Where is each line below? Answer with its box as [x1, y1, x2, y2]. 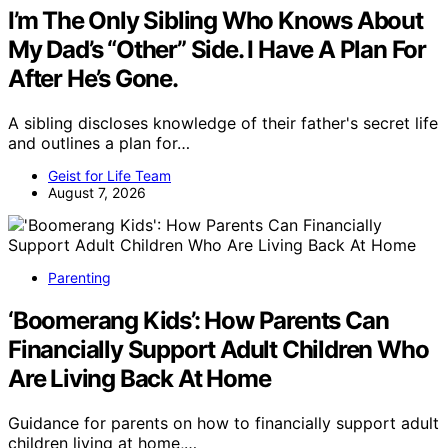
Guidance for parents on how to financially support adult [8, 412, 439, 433]
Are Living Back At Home [8, 363, 271, 393]
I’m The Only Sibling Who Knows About [8, 6, 423, 36]
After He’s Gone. [8, 64, 178, 94]
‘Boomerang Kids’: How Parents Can [8, 305, 389, 335]
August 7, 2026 [48, 184, 146, 202]
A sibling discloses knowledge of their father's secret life [8, 113, 438, 134]
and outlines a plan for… [8, 133, 190, 154]
